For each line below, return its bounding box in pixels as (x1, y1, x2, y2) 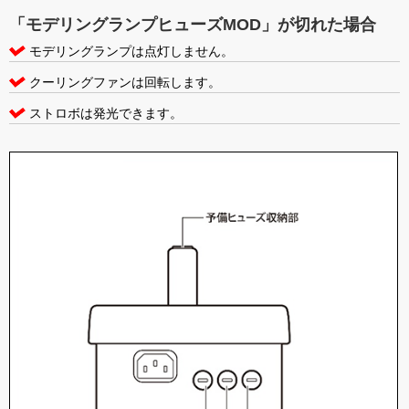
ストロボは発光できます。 (29, 106, 183, 121)
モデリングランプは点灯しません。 (29, 44, 234, 58)
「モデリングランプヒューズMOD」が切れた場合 (9, 16, 376, 34)
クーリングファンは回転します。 (29, 75, 221, 89)
